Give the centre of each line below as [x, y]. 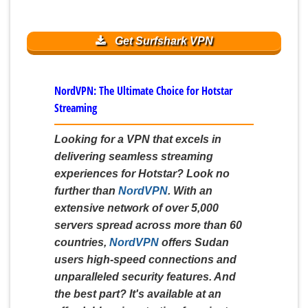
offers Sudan [194, 242]
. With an [190, 190]
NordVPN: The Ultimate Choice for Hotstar [143, 90]
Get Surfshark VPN [162, 41]
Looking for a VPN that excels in [138, 139]
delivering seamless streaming [134, 156]
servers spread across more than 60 [148, 225]
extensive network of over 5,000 [136, 208]
